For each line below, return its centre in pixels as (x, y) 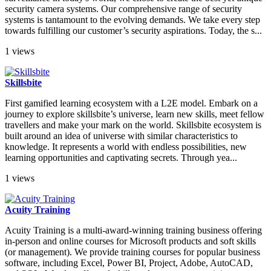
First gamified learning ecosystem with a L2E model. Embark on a (131, 103)
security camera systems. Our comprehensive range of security (123, 9)
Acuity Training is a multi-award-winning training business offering (133, 230)
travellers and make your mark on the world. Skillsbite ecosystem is (133, 125)
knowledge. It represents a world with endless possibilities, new (126, 147)
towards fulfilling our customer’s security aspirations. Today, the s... (133, 31)
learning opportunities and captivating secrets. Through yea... (121, 158)
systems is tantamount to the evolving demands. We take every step (132, 20)
